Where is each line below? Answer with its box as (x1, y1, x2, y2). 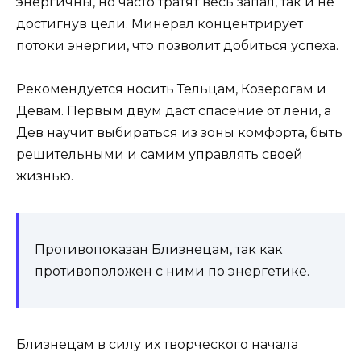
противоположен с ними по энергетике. (35, 263, 309, 279)
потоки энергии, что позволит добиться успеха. (16, 37, 338, 53)
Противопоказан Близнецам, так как (35, 241, 283, 257)
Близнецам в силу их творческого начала (16, 336, 298, 352)
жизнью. (16, 168, 73, 184)
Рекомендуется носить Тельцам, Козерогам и (16, 81, 326, 97)
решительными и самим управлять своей (16, 146, 303, 162)
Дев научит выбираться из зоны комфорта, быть (16, 124, 342, 140)
